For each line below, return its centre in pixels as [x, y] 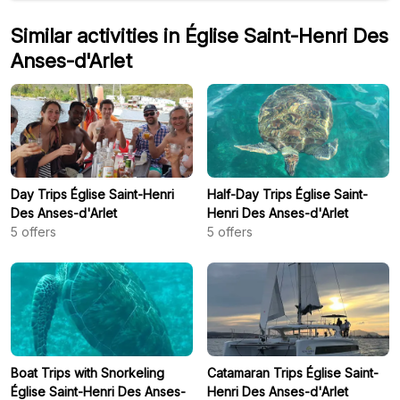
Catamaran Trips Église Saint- [293, 372]
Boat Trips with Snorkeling [87, 372]
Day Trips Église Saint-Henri [92, 194]
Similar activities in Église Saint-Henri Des [200, 35]
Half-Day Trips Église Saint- [287, 194]
